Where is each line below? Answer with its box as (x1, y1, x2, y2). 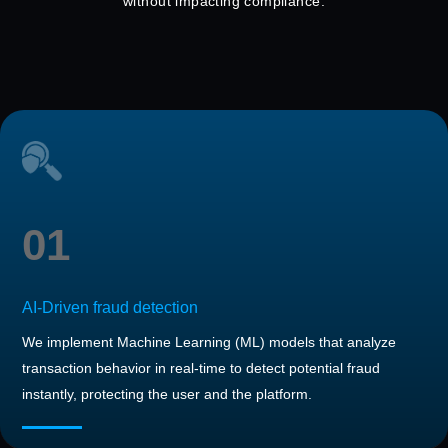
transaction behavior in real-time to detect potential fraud (22, 359, 380, 376)
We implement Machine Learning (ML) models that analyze (22, 333, 396, 350)
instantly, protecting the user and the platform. (22, 385, 312, 402)
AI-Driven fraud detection (22, 298, 198, 316)
